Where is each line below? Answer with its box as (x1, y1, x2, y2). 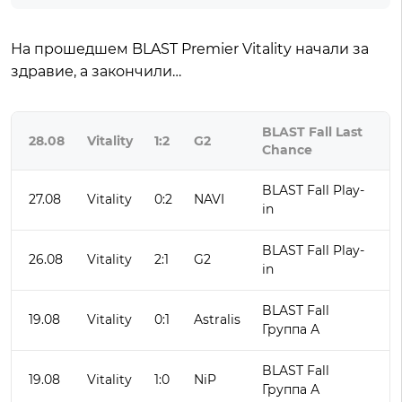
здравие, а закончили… (11, 63, 181, 80)
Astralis (194, 311, 240, 328)
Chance (262, 142, 312, 158)
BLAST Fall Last (262, 124, 363, 140)
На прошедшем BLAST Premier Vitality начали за (11, 40, 369, 57)
